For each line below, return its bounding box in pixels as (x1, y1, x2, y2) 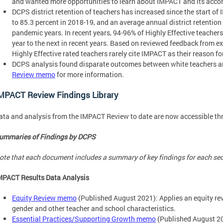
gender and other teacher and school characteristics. (12, 203, 177, 213)
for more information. (55, 70, 125, 80)
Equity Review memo (12, 193, 77, 203)
